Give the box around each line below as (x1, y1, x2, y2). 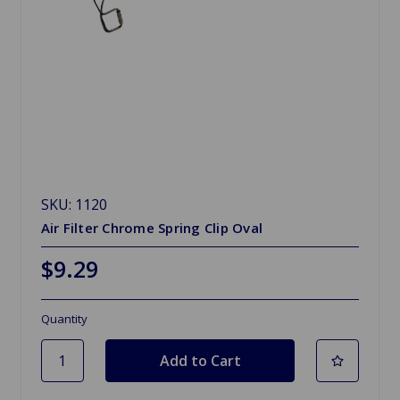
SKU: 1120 (40, 194, 107, 214)
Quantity (40, 310, 87, 327)
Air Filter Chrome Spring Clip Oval (40, 218, 263, 237)
